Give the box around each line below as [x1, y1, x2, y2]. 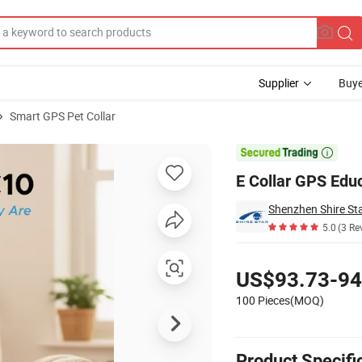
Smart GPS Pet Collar [10, 108, 116, 124]
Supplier [259, 75, 299, 90]
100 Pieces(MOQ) [236, 293, 324, 308]
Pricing [235, 249, 270, 264]
